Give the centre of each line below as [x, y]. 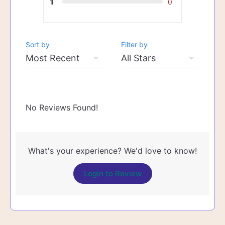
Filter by [135, 45]
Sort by [38, 45]
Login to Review [113, 174]
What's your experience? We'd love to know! [113, 151]
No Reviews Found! [62, 108]
